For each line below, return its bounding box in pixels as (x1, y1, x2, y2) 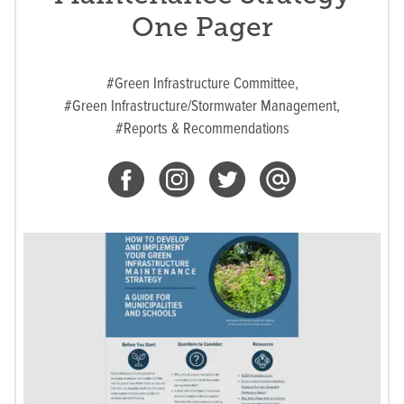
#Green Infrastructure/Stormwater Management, (64, 96, 340, 116)
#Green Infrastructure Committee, (106, 74, 298, 94)
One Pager (131, 11, 273, 44)
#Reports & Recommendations (115, 119, 289, 139)
